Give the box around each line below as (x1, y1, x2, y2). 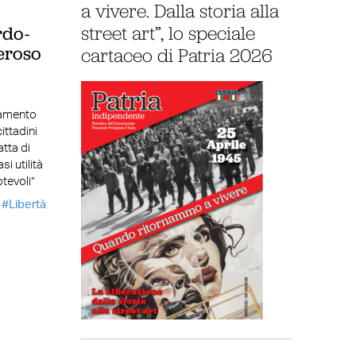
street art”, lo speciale (80, 21, 255, 44)
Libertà (8, 198, 46, 211)
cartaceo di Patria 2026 (80, 43, 273, 66)
